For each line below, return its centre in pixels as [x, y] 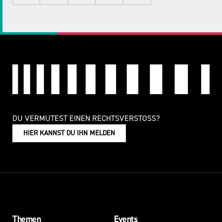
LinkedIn [41, 17]
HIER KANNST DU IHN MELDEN [69, 133]
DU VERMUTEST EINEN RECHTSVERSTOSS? [86, 118]
